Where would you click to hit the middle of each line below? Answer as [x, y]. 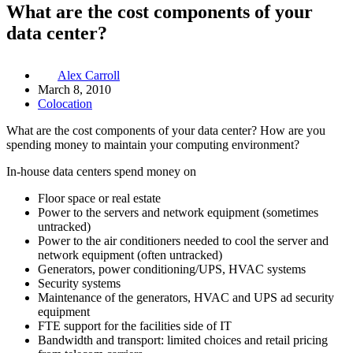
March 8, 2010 [74, 89]
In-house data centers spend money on [101, 171]
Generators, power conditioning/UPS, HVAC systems [172, 269]
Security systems [79, 283]
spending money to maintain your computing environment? [153, 144]
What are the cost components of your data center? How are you [166, 130]
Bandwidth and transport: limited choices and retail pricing [183, 340]
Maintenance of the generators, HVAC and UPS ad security [186, 297]
